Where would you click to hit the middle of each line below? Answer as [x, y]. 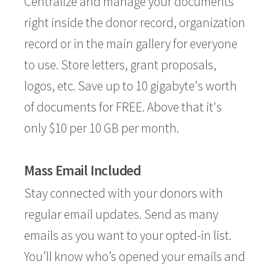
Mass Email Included [83, 170]
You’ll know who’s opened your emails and [135, 256]
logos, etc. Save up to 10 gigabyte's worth [130, 86]
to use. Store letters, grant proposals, [120, 65]
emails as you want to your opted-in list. [128, 235]
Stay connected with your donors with [124, 193]
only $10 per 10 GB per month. [102, 128]
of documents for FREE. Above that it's [123, 107]
